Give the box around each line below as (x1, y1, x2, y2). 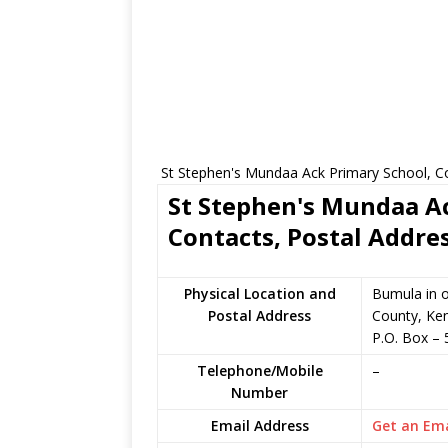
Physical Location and (183, 284, 336, 303)
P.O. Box (372, 328, 428, 347)
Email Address (210, 416, 309, 435)
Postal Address (208, 306, 311, 325)
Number (231, 383, 288, 402)
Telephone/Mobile (196, 361, 323, 380)
